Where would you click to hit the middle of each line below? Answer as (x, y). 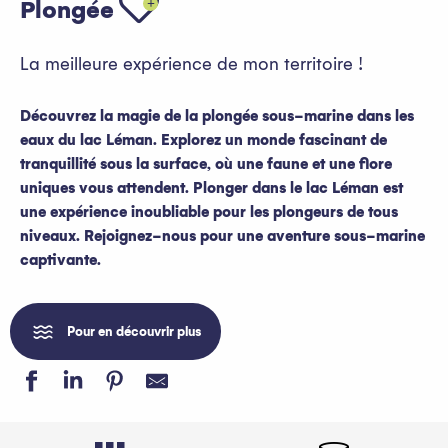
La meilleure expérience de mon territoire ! (191, 65)
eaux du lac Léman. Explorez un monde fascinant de (203, 140)
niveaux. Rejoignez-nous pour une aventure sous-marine (222, 236)
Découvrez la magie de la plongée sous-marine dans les (217, 116)
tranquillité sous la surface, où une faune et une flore (206, 164)
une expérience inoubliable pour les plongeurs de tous (209, 212)
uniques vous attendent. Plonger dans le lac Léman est (211, 188)
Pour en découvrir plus (133, 331)
